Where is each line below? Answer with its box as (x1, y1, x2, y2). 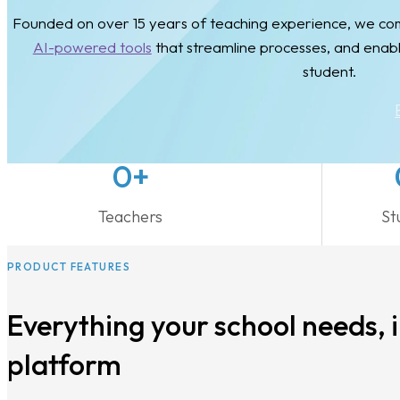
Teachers (98, 205, 163, 227)
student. (302, 61, 356, 80)
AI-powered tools (32, 37, 152, 56)
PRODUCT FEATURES (7, 259, 131, 273)
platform (7, 346, 121, 382)
